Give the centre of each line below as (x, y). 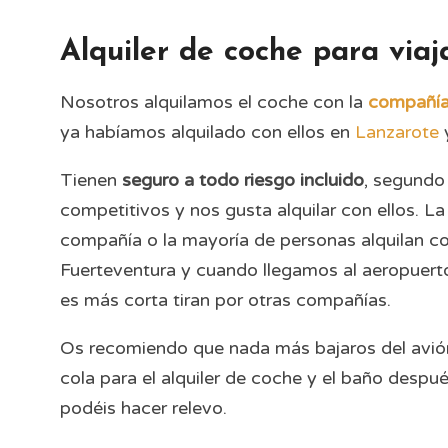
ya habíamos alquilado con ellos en (207, 132)
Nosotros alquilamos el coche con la (214, 102)
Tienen (91, 180)
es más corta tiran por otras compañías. (225, 300)
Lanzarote (397, 132)
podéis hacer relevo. (143, 408)
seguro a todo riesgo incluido (243, 180)
